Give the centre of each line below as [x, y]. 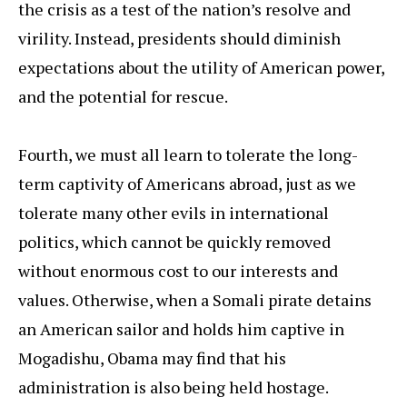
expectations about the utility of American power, [201, 68]
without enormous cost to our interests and [178, 271]
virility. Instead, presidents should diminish [179, 39]
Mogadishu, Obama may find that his [152, 358]
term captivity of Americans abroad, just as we [187, 184]
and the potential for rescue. [123, 97]
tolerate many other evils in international [174, 213]
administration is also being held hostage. [174, 387]
